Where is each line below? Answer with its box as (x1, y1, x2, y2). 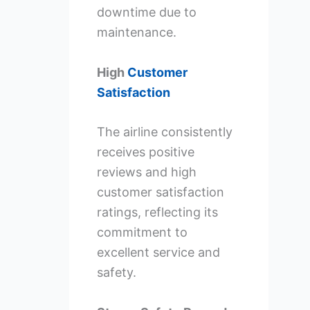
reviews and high (96, 165, 197, 180)
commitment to (96, 225, 188, 240)
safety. (96, 265, 136, 280)
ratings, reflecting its (96, 205, 218, 220)
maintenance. (96, 24, 176, 39)
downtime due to (96, 4, 197, 19)
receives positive (96, 145, 194, 160)
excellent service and (96, 245, 220, 260)
